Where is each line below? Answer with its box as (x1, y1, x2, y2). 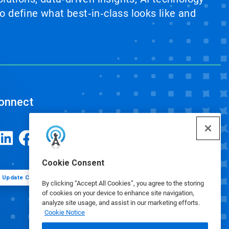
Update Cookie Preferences (2, 174, 85, 181)
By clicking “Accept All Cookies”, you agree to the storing (42, 179, 204, 187)
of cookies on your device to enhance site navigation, (42, 189, 194, 197)
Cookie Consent (42, 158, 104, 168)
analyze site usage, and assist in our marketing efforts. (42, 199, 200, 207)
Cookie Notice (44, 209, 85, 216)
